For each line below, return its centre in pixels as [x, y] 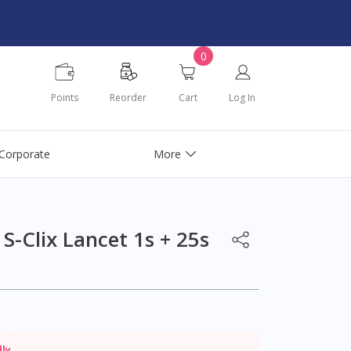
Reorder [128, 98]
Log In [242, 98]
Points [65, 98]
